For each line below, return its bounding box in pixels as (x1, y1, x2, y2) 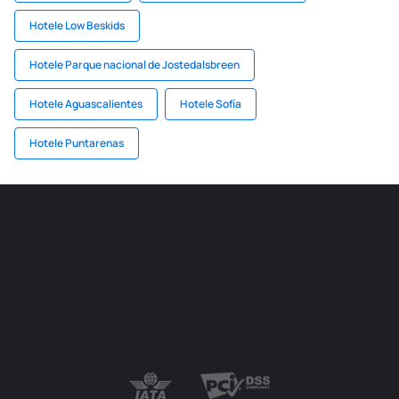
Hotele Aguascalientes (29, 96, 142, 111)
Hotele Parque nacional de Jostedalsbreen (29, 57, 240, 72)
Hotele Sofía (180, 96, 241, 111)
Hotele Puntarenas (29, 135, 124, 151)
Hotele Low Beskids (29, 18, 125, 33)
